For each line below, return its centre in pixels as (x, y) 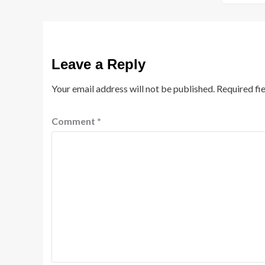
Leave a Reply (98, 64)
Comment (74, 121)
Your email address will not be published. (133, 88)
